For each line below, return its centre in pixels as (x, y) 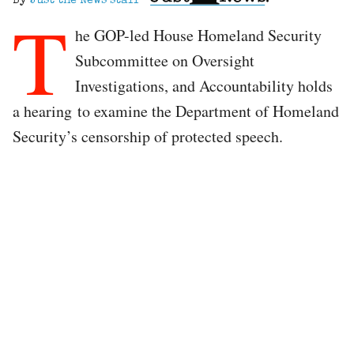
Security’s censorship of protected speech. (148, 136)
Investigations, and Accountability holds (204, 85)
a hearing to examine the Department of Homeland (176, 111)
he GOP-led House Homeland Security (198, 35)
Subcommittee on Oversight (165, 60)
